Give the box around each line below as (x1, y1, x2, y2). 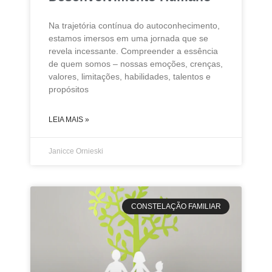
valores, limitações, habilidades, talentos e (49, 71, 211, 81)
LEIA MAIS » (49, 115, 89, 124)
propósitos (49, 84, 89, 94)
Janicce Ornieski (49, 146, 103, 155)
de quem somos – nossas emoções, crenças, (49, 58, 223, 69)
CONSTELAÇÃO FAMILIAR (131, 202, 221, 211)
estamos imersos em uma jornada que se (49, 33, 208, 43)
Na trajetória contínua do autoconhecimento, (49, 20, 220, 30)
